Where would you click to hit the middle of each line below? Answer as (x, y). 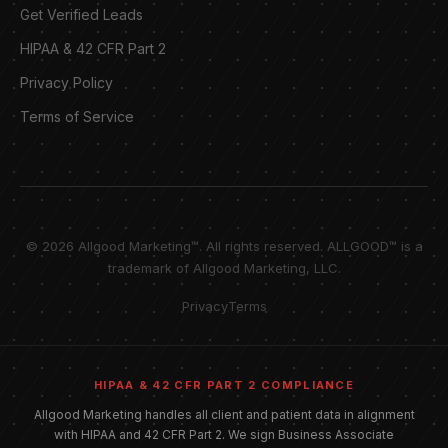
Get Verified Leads (81, 14)
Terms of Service (77, 116)
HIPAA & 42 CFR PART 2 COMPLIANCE (224, 385)
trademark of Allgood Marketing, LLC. (224, 268)
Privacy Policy (66, 82)
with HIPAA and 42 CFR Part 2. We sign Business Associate (224, 434)
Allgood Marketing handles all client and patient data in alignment (224, 414)
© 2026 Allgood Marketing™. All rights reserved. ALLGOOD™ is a (224, 246)
